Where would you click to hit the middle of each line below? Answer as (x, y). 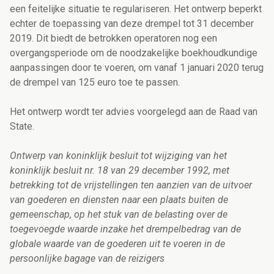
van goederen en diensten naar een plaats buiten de (119, 200)
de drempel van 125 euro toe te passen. (95, 83)
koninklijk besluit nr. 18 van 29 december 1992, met (120, 171)
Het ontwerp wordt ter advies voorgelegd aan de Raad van (134, 112)
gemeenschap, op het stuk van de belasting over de (119, 215)
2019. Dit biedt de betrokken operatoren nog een (113, 39)
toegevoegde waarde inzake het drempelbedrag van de (125, 229)
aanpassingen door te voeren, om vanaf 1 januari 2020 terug (137, 68)
